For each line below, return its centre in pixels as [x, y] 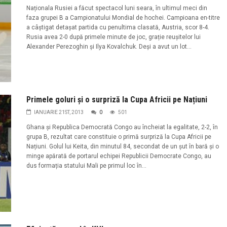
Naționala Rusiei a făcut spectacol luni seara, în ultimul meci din [117, 8]
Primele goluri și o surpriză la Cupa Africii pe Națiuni [117, 100]
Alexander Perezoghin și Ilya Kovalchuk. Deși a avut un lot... [109, 46]
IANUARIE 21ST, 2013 [59, 112]
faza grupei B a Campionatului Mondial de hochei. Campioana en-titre [123, 17]
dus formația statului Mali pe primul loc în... [86, 166]
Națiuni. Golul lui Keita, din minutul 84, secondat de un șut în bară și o [122, 147]
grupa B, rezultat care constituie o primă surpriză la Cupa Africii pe [119, 137]
